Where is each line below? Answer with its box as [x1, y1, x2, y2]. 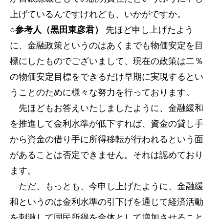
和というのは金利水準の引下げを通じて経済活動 [10, 197, 203, 207]
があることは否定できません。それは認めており [10, 150, 203, 160]
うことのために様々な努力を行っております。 [10, 88, 195, 97]
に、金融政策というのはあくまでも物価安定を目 [10, 41, 203, 50]
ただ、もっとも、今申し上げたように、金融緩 [10, 181, 203, 191]
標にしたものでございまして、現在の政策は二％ [10, 56, 203, 66]
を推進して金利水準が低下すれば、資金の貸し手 [10, 119, 203, 129]
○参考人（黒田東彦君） [10, 25, 103, 35]
